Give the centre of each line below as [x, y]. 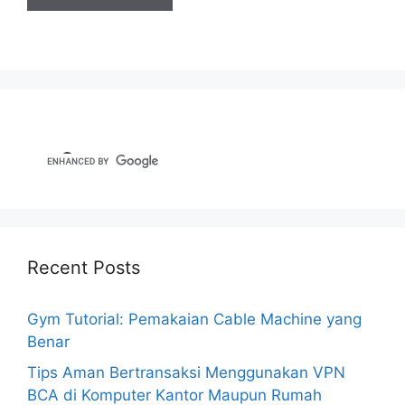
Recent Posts [84, 268]
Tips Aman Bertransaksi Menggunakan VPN [186, 372]
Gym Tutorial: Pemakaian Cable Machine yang [194, 320]
